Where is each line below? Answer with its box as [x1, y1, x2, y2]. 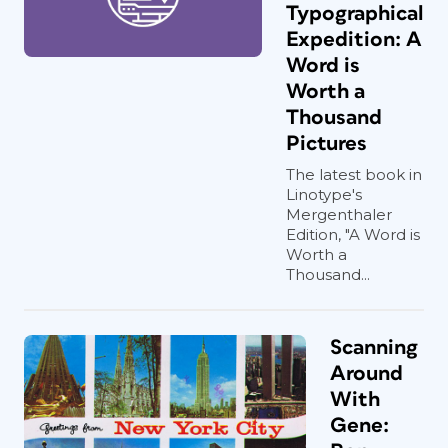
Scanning [330, 337, 418, 358]
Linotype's [286, 185, 362, 204]
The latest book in [286, 165, 422, 184]
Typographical [286, 3, 424, 24]
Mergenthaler [286, 205, 392, 224]
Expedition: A [286, 29, 422, 50]
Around [330, 363, 403, 384]
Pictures [286, 133, 367, 154]
